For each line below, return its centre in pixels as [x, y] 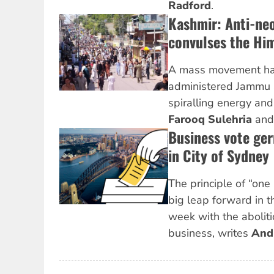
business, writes [209, 233]
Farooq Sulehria [211, 120]
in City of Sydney [218, 156]
